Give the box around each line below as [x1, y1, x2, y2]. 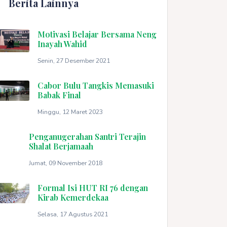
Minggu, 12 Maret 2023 [37, 107, 103, 116]
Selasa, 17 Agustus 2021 [37, 209, 108, 218]
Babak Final [37, 89, 81, 100]
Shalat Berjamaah [28, 140, 93, 152]
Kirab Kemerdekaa [37, 192, 108, 203]
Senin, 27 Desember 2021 [37, 56, 110, 65]
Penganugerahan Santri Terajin [28, 131, 146, 142]
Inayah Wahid [37, 38, 87, 49]
